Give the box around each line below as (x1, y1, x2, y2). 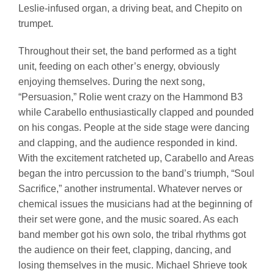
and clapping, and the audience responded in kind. (18, 138, 237, 149)
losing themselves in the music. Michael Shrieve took (18, 260, 247, 271)
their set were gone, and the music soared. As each (18, 214, 239, 225)
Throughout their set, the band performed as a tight (18, 46, 236, 57)
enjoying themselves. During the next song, (18, 76, 205, 87)
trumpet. (18, 18, 53, 29)
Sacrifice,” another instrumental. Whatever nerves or (18, 183, 242, 194)
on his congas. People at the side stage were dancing (18, 122, 250, 133)
